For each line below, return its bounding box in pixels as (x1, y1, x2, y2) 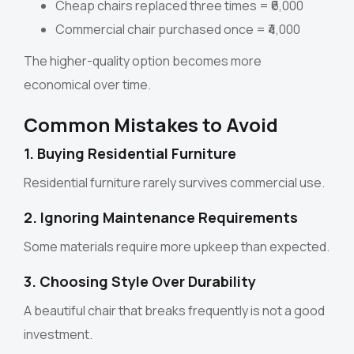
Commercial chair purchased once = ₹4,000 (55, 20, 300, 38)
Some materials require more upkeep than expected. (24, 237, 330, 255)
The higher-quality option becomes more (24, 51, 262, 70)
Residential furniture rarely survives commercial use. (24, 173, 325, 191)
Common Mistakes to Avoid (24, 111, 278, 137)
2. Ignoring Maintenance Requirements (24, 207, 298, 227)
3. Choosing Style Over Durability (24, 271, 256, 291)
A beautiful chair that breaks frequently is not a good (24, 301, 325, 319)
